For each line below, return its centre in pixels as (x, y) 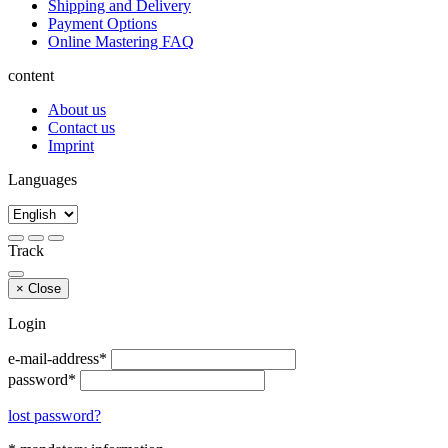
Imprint (71, 145)
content (31, 75)
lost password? (54, 415)
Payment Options (102, 23)
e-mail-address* (57, 358)
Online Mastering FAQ (121, 41)
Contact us (81, 127)
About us (77, 109)
